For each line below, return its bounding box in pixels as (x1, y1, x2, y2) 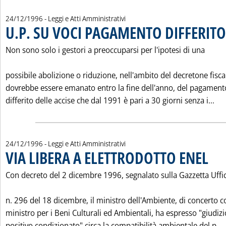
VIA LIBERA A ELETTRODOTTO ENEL (6, 147, 208, 168)
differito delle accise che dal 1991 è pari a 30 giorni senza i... (6, 95, 214, 106)
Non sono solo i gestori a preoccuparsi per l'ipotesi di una (6, 44, 205, 55)
